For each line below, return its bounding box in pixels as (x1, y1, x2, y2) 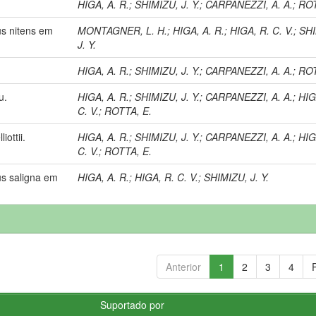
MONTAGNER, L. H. (78, 23, 168, 37)
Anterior (165, 259, 201, 274)
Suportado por (100, 297, 165, 312)
